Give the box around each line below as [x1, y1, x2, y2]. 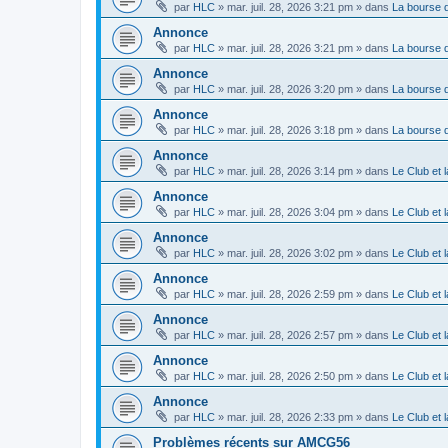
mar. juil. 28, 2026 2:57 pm [227, 329, 353, 341]
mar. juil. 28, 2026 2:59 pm [227, 288, 353, 300]
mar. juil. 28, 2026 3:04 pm [227, 206, 353, 218]
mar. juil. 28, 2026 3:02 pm [227, 247, 353, 259]
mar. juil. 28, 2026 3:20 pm [227, 83, 353, 95]
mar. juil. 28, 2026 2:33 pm [227, 411, 353, 423]
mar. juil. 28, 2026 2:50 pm [227, 370, 353, 382]
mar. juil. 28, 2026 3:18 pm [227, 124, 353, 136]
